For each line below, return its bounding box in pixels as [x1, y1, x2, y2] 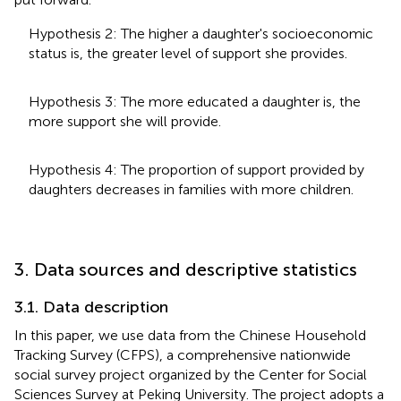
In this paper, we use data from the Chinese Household [14, 326, 366, 344]
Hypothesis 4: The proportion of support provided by [29, 160, 364, 178]
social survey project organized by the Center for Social [14, 365, 367, 383]
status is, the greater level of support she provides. [29, 44, 347, 62]
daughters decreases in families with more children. [29, 180, 354, 198]
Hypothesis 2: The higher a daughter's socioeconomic [29, 24, 373, 42]
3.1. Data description [14, 296, 168, 317]
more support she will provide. [29, 112, 221, 130]
